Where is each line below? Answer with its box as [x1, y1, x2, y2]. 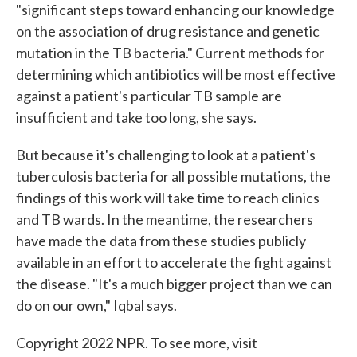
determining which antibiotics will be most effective [16, 65, 335, 83]
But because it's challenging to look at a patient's [16, 146, 316, 163]
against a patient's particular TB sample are [16, 87, 282, 104]
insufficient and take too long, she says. [16, 108, 257, 126]
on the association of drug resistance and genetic [16, 22, 320, 40]
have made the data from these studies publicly [16, 232, 306, 249]
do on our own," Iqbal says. [16, 296, 177, 314]
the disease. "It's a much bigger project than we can [16, 275, 332, 292]
